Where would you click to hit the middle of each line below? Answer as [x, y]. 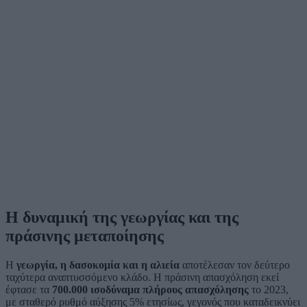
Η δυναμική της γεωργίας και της [122, 217]
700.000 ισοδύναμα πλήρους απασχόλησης [150, 289]
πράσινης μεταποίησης [85, 235]
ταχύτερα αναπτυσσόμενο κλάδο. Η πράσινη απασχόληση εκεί [142, 277]
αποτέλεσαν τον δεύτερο [235, 265]
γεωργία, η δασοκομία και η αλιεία [98, 265]
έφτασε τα [29, 289]
